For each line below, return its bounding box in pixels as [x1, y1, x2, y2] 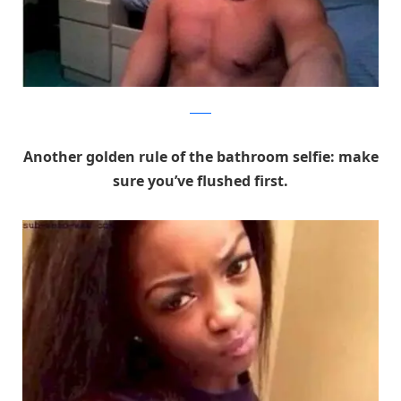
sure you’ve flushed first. [113, 171, 288, 192]
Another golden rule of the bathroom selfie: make [22, 147, 379, 167]
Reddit [190, 103, 211, 114]
